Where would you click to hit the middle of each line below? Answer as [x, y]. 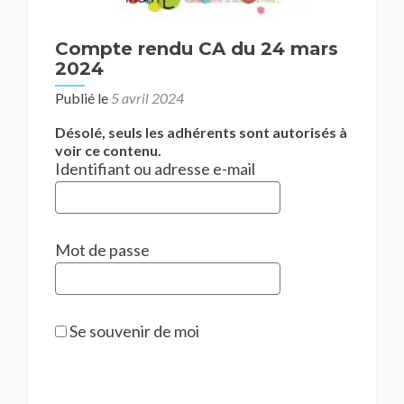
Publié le [83, 98]
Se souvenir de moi [133, 331]
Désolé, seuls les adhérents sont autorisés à [201, 132]
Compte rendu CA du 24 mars [197, 49]
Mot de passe [102, 250]
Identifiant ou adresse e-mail [155, 169]
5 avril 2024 [147, 98]
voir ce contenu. [108, 150]
